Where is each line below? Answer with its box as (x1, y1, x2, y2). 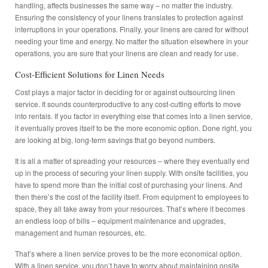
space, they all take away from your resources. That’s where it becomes (15, 203, 245, 214)
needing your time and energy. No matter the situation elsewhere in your (15, 36, 248, 47)
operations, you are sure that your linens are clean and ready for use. (15, 48, 238, 59)
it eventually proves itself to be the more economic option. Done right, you (15, 123, 252, 133)
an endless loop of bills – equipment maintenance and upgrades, (15, 215, 226, 226)
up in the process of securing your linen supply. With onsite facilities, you (15, 167, 248, 178)
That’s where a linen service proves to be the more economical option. (15, 248, 242, 259)
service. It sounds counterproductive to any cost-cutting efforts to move (15, 99, 241, 109)
